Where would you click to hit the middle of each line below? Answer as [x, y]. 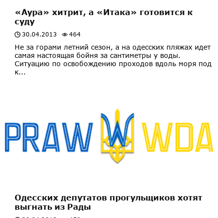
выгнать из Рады [53, 206]
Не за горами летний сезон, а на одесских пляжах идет [113, 47]
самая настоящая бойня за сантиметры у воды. [98, 55]
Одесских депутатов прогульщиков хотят [109, 197]
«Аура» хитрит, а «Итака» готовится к [104, 12]
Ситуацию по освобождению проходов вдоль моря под [113, 63]
